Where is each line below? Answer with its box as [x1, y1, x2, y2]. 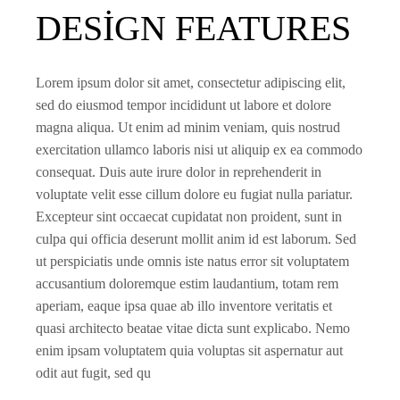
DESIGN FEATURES [36, 8, 352, 48]
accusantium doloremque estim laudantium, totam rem [36, 276, 339, 291]
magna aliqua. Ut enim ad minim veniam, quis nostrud [36, 120, 341, 135]
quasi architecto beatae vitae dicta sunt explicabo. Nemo [36, 321, 351, 336]
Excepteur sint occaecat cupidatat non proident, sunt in [36, 209, 343, 224]
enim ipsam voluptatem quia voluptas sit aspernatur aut [36, 343, 344, 358]
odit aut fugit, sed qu [36, 365, 152, 380]
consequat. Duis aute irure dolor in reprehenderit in [36, 164, 322, 179]
